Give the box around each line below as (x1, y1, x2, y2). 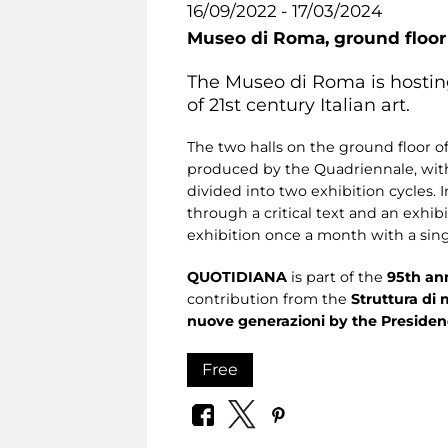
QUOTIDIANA (187, 267, 287, 286)
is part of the (287, 267, 387, 286)
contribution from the (187, 289, 351, 308)
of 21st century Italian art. (187, 93, 410, 115)
